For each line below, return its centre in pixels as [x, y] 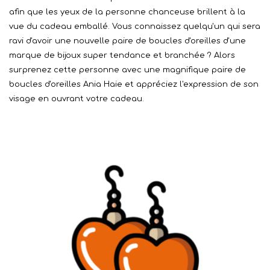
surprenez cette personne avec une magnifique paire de [127, 70]
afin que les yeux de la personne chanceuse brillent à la [127, 12]
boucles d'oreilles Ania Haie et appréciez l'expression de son [134, 84]
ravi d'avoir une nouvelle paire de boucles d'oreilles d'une [127, 41]
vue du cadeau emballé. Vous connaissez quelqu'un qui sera [135, 27]
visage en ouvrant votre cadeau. [77, 99]
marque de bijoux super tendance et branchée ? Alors [122, 55]
